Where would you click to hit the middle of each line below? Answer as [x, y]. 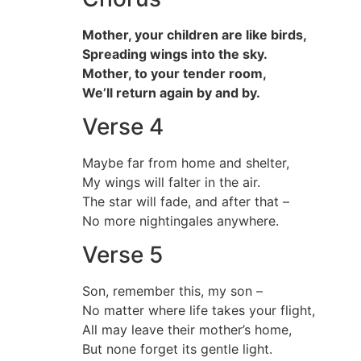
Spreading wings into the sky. [175, 54]
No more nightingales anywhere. [180, 220]
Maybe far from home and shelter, [186, 162]
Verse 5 [122, 255]
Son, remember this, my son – [172, 291]
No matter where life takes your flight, [199, 311]
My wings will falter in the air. [171, 182]
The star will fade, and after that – [186, 201]
